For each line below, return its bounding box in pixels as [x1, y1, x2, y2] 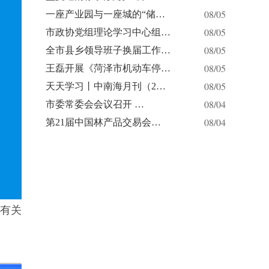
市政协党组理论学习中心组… [46, 27, 171, 37]
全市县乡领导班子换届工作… [46, 45, 171, 55]
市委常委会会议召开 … [46, 99, 144, 109]
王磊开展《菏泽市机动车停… [46, 63, 171, 73]
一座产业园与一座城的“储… [46, 9, 165, 19]
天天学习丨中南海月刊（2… [46, 81, 166, 91]
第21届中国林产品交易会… [46, 117, 161, 127]
